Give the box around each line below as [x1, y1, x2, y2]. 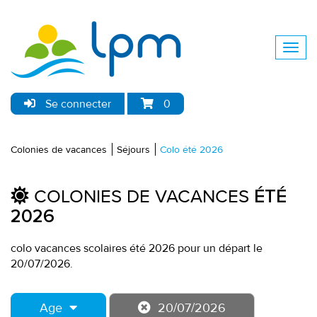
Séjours [117, 144, 150, 156]
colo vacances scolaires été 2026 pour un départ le [11, 241, 263, 255]
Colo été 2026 [160, 144, 223, 156]
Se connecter [42, 97, 111, 111]
